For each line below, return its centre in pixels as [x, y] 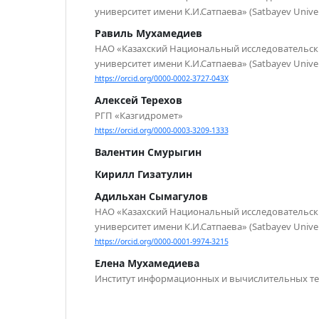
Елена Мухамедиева [147, 263]
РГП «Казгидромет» [138, 116]
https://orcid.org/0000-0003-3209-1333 [161, 131]
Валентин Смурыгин [148, 152]
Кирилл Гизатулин [143, 174]
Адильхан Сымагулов [151, 197]
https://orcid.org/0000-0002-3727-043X [161, 79]
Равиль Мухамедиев [148, 33]
